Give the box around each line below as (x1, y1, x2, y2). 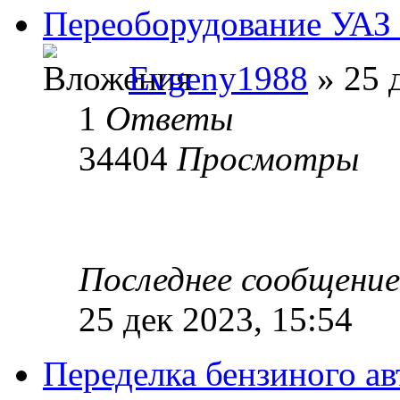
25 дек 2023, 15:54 (79, 299, 353, 338)
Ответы (105, 98, 233, 137)
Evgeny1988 (129, 58, 308, 97)
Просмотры (177, 138, 359, 178)
